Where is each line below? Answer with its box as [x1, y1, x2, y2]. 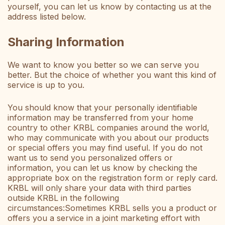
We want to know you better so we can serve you [8, 60, 199, 70]
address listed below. [8, 12, 86, 22]
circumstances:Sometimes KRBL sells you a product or [8, 203, 217, 213]
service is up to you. [8, 80, 84, 90]
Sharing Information [8, 35, 125, 50]
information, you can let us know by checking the [8, 163, 197, 173]
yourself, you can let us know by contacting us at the [8, 2, 211, 12]
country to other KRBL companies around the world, [8, 123, 209, 133]
